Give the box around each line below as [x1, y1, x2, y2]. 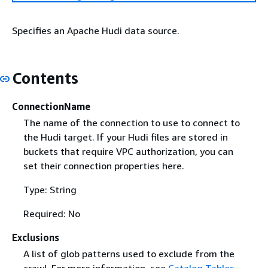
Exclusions [12, 231, 59, 243]
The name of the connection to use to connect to [23, 116, 240, 129]
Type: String [23, 183, 77, 196]
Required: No [23, 207, 80, 220]
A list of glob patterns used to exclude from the [23, 247, 234, 260]
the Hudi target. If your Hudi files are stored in [23, 130, 228, 143]
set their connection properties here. [23, 159, 184, 172]
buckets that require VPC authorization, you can [23, 145, 233, 157]
